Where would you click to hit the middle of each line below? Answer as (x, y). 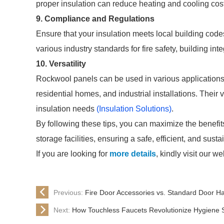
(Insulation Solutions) (134, 109)
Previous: (69, 192)
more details (133, 154)
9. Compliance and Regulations (95, 19)
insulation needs (66, 109)
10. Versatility (61, 64)
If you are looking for (73, 154)
